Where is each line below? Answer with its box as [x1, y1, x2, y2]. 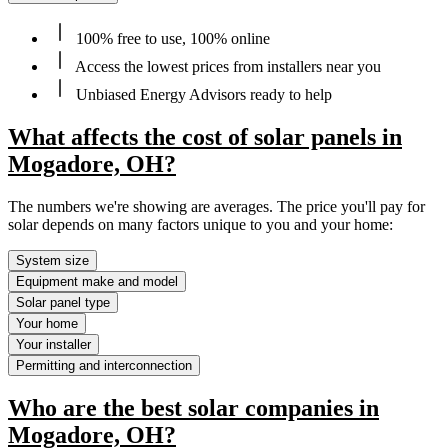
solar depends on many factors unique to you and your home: [8, 215, 393, 233]
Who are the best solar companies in [8, 395, 379, 422]
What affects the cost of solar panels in [8, 123, 402, 150]
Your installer [16, 336, 91, 352]
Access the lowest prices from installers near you [72, 57, 381, 75]
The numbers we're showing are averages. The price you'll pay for [8, 197, 425, 215]
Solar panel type [16, 294, 110, 310]
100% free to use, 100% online [72, 29, 270, 47]
